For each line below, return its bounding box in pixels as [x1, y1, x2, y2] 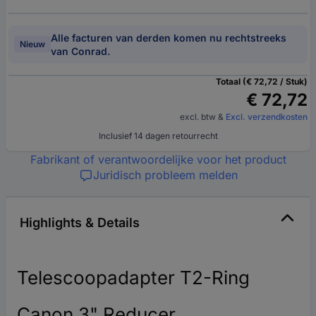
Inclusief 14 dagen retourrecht [98, 130, 218, 141]
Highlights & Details [20, 214, 140, 230]
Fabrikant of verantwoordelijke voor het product [30, 152, 286, 166]
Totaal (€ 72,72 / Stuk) [216, 75, 308, 87]
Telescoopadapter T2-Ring [17, 266, 250, 288]
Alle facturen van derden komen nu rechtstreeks [51, 31, 286, 44]
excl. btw [180, 111, 218, 122]
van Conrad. [51, 44, 110, 57]
